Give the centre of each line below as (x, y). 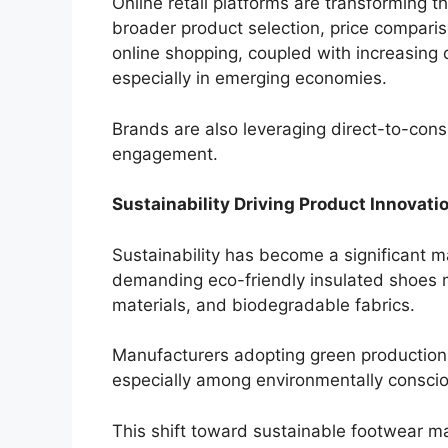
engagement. (165, 153)
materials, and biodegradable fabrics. (263, 304)
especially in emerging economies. (249, 78)
